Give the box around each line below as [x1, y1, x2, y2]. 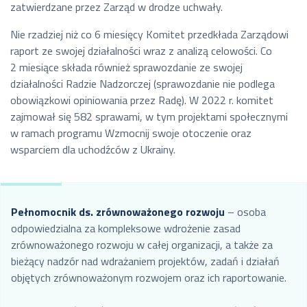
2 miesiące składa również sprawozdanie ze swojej [10, 59, 243, 76]
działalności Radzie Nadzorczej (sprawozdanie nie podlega [10, 75, 275, 93]
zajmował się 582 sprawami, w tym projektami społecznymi [10, 108, 288, 125]
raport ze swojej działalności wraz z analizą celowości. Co [10, 42, 272, 60]
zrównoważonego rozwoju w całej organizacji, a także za [11, 236, 273, 254]
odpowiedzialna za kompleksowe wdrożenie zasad [11, 220, 241, 237]
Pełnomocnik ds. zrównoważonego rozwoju [11, 204, 225, 221]
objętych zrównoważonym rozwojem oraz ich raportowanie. [11, 269, 286, 286]
